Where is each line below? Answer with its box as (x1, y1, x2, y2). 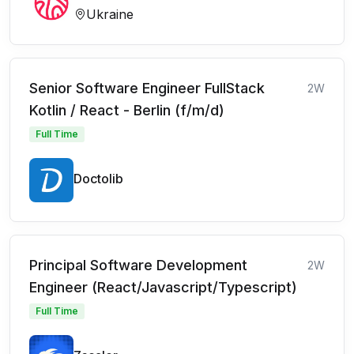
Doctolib (73, 171, 123, 186)
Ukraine (86, 6, 134, 22)
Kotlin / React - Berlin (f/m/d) (29, 102, 224, 119)
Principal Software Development (29, 257, 247, 273)
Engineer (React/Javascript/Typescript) (29, 279, 297, 296)
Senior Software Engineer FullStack (29, 80, 265, 96)
